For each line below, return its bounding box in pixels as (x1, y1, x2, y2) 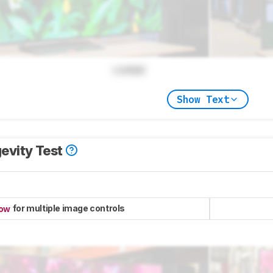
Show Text (176, 93, 230, 105)
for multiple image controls (12, 203, 125, 214)
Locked (113, 63, 145, 76)
